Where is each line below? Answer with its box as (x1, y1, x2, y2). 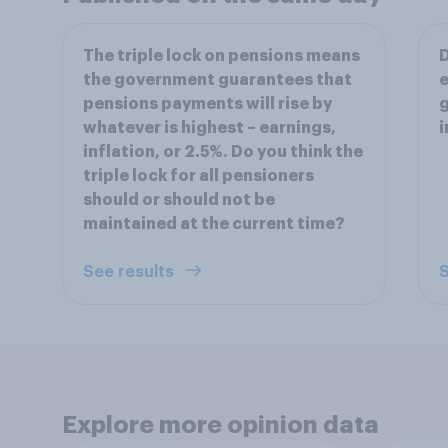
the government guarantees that (83, 72, 352, 88)
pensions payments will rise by (83, 96, 332, 112)
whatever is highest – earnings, (83, 120, 336, 136)
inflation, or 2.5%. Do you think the (83, 144, 363, 160)
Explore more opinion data (62, 413, 379, 437)
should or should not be (83, 192, 275, 208)
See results (83, 264, 178, 280)
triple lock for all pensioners (83, 168, 314, 184)
